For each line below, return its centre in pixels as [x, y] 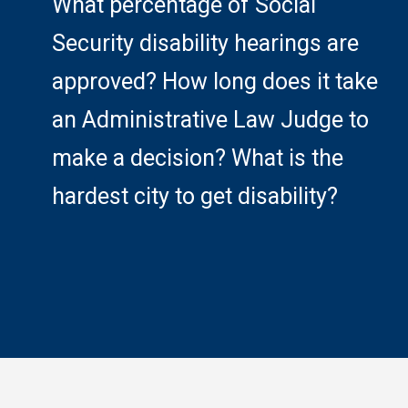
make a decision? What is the [197, 158]
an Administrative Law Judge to [210, 120]
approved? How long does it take [214, 82]
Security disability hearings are [205, 44]
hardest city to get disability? [194, 197]
